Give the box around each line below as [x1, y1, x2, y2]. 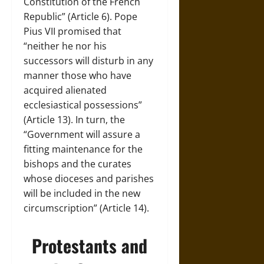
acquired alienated [24, 84, 107, 97]
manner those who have [24, 69, 131, 82]
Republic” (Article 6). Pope [24, 10, 137, 23]
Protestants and [31, 232, 147, 259]
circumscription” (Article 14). [24, 202, 149, 214]
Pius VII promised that [24, 25, 121, 38]
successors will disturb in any [24, 54, 153, 67]
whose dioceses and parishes [24, 172, 154, 185]
